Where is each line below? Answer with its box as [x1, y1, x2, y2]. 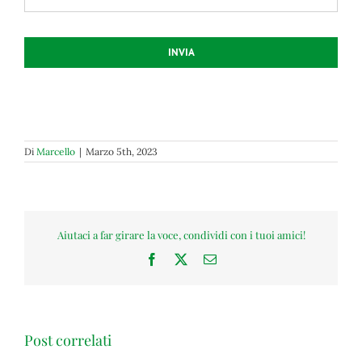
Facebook [158, 251, 208, 265]
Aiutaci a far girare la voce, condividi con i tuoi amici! [57, 228, 305, 242]
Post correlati [24, 330, 112, 351]
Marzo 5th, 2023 [86, 145, 158, 158]
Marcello [36, 145, 75, 158]
